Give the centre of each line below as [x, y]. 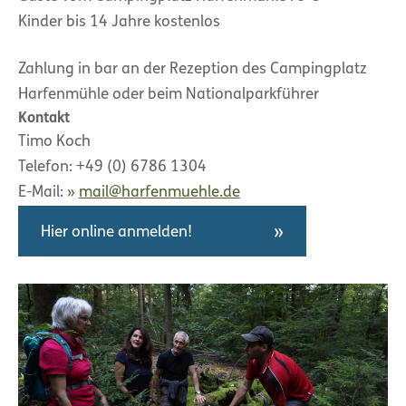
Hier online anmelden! [116, 233]
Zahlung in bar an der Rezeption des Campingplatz [193, 70]
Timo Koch [54, 142]
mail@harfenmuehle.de [159, 193]
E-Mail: [43, 193]
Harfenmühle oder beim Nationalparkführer [169, 95]
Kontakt [44, 119]
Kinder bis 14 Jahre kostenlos [119, 23]
